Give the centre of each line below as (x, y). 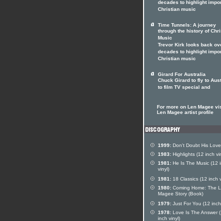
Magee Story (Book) (181, 194)
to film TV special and (184, 88)
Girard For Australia (182, 74)
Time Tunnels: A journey (187, 25)
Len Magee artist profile (185, 112)
